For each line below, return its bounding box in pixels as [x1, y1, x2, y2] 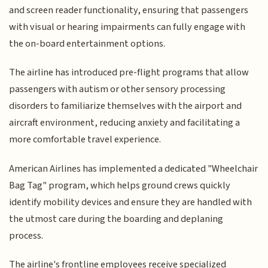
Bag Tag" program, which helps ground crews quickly [9, 178, 231, 193]
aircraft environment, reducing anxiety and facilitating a [9, 115, 240, 130]
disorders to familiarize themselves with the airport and [9, 99, 242, 114]
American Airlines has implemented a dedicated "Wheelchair [9, 161, 258, 176]
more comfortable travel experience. [9, 132, 162, 147]
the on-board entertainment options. [9, 36, 166, 51]
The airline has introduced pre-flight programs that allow [9, 65, 249, 80]
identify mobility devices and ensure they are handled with [9, 194, 252, 209]
